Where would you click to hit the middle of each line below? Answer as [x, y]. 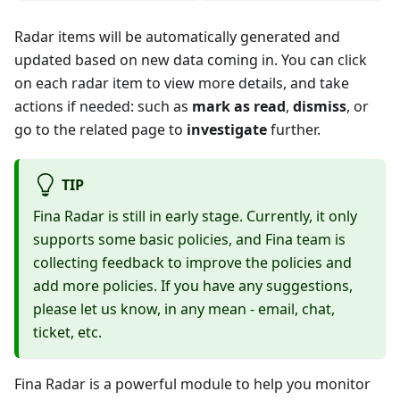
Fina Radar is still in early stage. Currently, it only [195, 216]
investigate [227, 130]
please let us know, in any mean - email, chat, [184, 308]
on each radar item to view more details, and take [182, 83]
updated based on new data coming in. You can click [191, 60]
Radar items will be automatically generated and [177, 37]
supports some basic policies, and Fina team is [189, 239]
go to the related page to [100, 130]
